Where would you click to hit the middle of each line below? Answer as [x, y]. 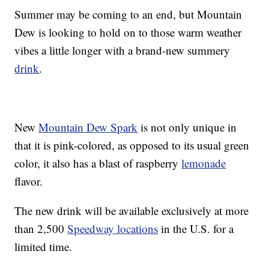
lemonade [204, 163]
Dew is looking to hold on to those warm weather [128, 32]
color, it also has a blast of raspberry [98, 163]
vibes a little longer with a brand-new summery [122, 50]
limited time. [44, 247]
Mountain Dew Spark [88, 127]
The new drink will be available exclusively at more [132, 211]
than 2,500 [41, 229]
